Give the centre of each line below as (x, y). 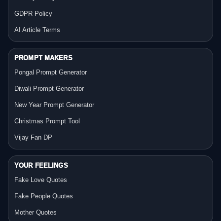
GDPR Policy (33, 14)
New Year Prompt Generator (54, 105)
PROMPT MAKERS (43, 58)
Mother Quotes (36, 213)
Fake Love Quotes (41, 180)
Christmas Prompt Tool (47, 121)
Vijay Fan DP (33, 138)
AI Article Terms (37, 30)
